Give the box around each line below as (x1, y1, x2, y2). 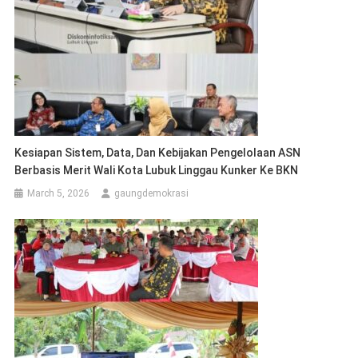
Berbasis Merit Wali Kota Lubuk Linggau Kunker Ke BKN (14, 163, 301, 177)
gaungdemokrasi (114, 187, 189, 199)
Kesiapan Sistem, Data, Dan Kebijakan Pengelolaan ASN (14, 145, 301, 159)
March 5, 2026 (27, 187, 90, 199)
